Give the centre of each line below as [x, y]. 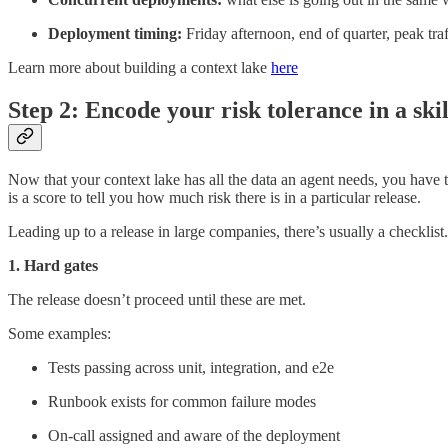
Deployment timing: [115, 34]
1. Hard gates [53, 266]
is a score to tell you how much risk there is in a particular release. [214, 198]
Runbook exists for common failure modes [182, 402]
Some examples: [59, 334]
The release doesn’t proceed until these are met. [157, 300]
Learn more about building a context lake [139, 68]
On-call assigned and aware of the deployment [194, 436]
